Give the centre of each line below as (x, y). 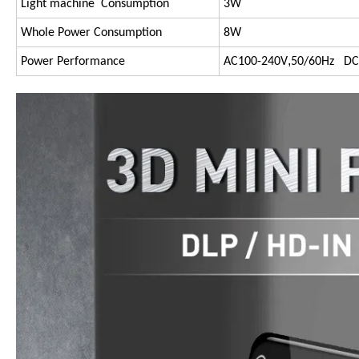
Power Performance (73, 62)
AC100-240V (256, 62)
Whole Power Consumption (91, 33)
